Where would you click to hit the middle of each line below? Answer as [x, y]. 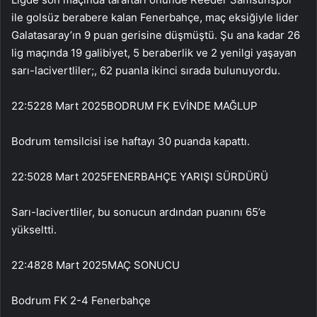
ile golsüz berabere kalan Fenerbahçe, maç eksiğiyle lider [155, 17]
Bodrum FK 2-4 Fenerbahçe [81, 300]
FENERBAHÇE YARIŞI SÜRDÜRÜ [188, 176]
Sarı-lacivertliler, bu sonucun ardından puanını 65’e [139, 212]
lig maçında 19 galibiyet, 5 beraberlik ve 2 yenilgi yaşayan [154, 52]
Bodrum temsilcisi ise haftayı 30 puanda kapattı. [132, 141]
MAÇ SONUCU [144, 265]
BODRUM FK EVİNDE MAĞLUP [182, 105]
